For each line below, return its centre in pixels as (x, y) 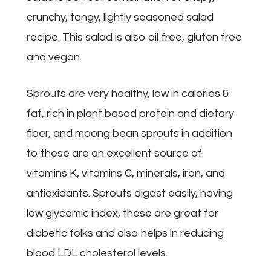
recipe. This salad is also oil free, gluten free (134, 37)
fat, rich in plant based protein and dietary (130, 113)
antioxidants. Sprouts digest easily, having (130, 193)
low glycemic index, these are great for (122, 213)
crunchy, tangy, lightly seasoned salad (120, 17)
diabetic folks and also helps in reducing (125, 233)
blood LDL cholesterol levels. (97, 253)
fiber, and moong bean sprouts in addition (129, 133)
